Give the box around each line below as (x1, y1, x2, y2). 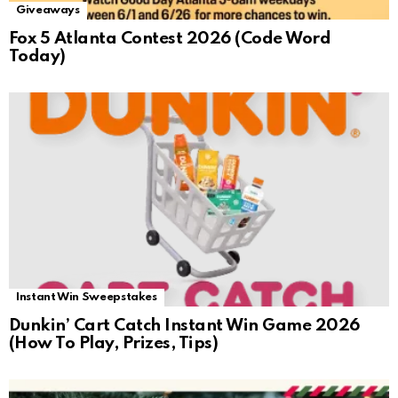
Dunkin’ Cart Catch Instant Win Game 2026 (9, 317, 360, 335)
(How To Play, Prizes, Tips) (9, 335, 219, 353)
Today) (9, 48, 66, 66)
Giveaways (16, 4, 80, 17)
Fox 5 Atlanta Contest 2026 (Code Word (9, 30, 331, 48)
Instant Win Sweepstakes (16, 291, 157, 304)
